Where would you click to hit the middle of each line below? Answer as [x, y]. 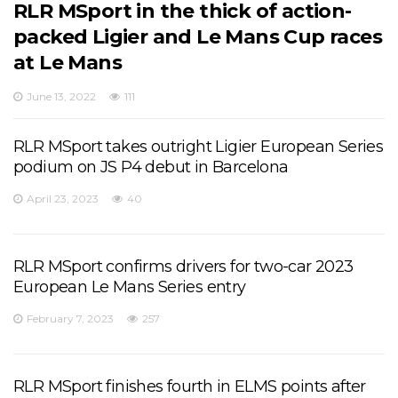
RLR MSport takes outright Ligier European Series [199, 146]
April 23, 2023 [63, 198]
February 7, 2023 [70, 318]
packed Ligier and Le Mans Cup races [198, 36]
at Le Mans [68, 62]
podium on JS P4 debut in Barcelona [151, 167]
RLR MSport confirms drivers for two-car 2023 [183, 266]
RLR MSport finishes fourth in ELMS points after [190, 386]
